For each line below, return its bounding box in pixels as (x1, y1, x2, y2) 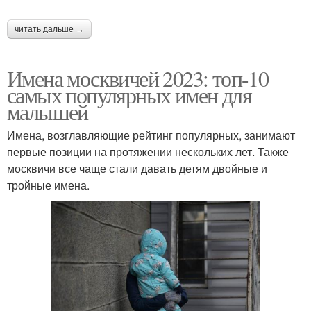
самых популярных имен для (7, 79, 251, 110)
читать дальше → (15, 24, 84, 34)
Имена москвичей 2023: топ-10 (7, 62, 269, 93)
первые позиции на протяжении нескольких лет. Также (7, 143, 289, 160)
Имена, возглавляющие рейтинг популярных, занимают (7, 126, 295, 143)
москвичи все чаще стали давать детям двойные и (7, 160, 267, 176)
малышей (7, 96, 88, 126)
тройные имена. (7, 176, 90, 193)
